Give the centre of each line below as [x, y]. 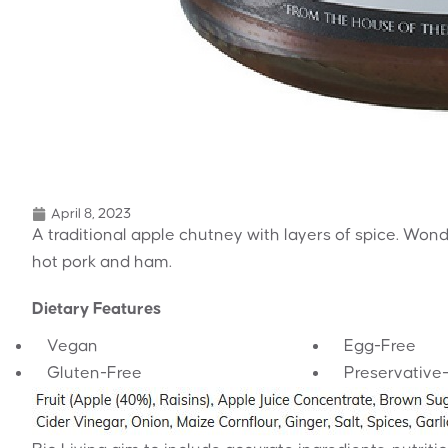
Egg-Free [379, 345]
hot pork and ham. [102, 261]
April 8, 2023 [91, 213]
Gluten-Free [94, 372]
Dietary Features [96, 308]
